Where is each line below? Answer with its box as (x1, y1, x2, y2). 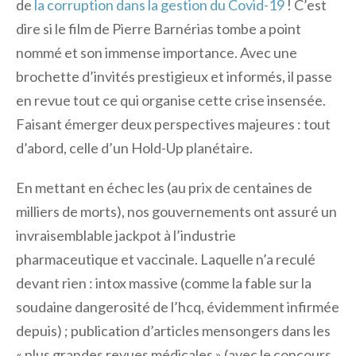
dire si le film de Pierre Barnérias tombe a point (16, 20, 301, 37)
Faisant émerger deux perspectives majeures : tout (16, 115, 331, 133)
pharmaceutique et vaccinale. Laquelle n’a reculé (16, 250, 315, 268)
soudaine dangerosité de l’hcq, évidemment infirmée (16, 298, 339, 315)
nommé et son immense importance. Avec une (16, 44, 297, 61)
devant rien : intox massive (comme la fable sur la (16, 274, 311, 292)
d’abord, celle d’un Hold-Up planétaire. (16, 139, 253, 157)
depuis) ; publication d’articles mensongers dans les (16, 322, 331, 339)
